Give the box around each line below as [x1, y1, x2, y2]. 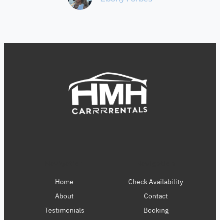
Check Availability [128, 177, 183, 186]
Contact [143, 191, 168, 200]
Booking [143, 205, 168, 215]
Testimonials [44, 205, 84, 215]
